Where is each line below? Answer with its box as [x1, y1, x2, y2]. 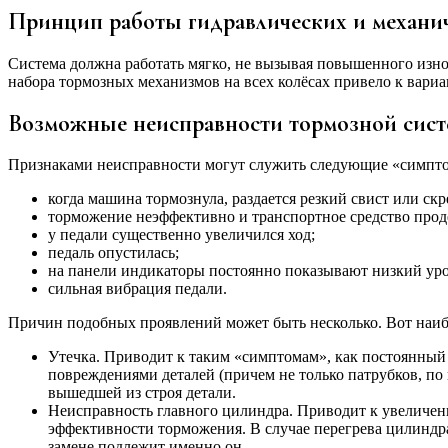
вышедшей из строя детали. [48, 384, 236, 402]
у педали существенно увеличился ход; [48, 226, 315, 244]
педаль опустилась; [48, 244, 179, 262]
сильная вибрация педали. [48, 280, 227, 298]
